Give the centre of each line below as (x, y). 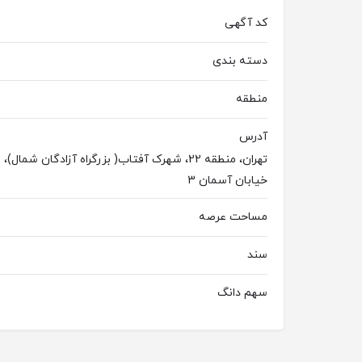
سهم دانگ (242, 293)
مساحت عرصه (233, 217)
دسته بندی (240, 61)
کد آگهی (246, 23)
